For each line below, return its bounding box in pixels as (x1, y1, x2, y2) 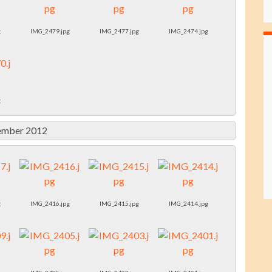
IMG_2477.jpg (99, 27, 139, 35)
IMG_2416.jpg (30, 200, 70, 208)
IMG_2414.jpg (168, 200, 208, 208)
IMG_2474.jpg (168, 27, 208, 35)
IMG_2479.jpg (30, 27, 70, 35)
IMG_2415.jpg (99, 200, 139, 208)
